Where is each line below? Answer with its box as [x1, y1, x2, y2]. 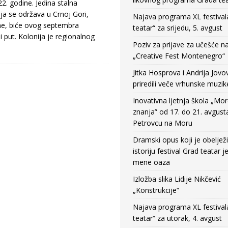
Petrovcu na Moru [132, 118, 192, 128]
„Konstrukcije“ [132, 185, 179, 195]
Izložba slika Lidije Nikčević [132, 174, 221, 184]
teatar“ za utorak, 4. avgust [132, 213, 222, 223]
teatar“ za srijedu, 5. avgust [132, 23, 222, 33]
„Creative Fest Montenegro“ [132, 51, 225, 61]
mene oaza [132, 157, 170, 167]
